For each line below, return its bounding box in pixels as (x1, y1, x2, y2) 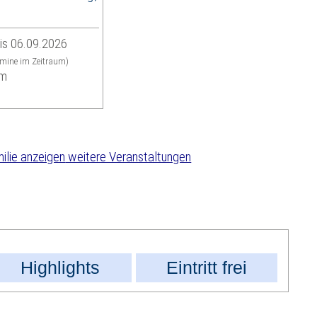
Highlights (21, 258, 100, 278)
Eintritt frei (166, 258, 247, 278)
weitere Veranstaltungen (65, 149, 192, 166)
